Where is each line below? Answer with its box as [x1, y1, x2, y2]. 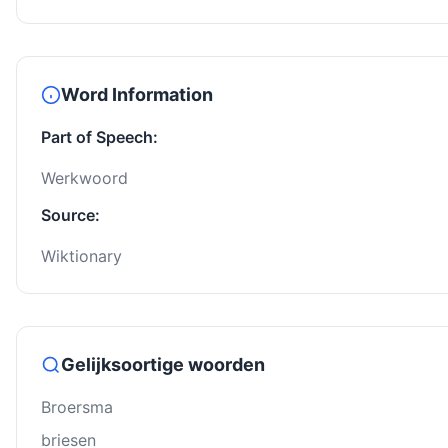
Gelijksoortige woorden [61, 354, 265, 376]
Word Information [61, 84, 213, 106]
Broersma [41, 397, 113, 418]
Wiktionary [41, 246, 122, 267]
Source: [41, 205, 100, 226]
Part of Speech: [41, 127, 158, 148]
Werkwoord [41, 168, 128, 189]
